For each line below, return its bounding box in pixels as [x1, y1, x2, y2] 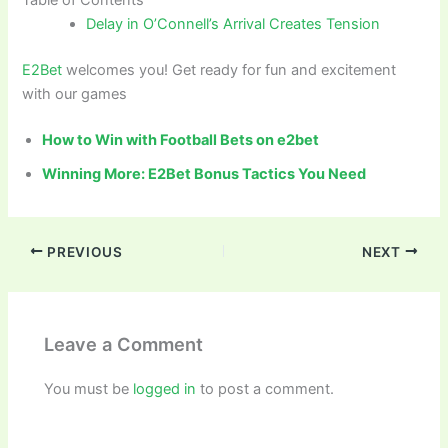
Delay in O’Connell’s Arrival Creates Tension [86, 14, 381, 33]
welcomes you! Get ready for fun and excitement [66, 60, 397, 79]
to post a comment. [196, 380, 335, 399]
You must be [44, 380, 134, 399]
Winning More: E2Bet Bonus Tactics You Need [42, 164, 367, 183]
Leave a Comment [44, 332, 204, 355]
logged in [133, 380, 197, 399]
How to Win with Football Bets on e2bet [42, 130, 320, 149]
